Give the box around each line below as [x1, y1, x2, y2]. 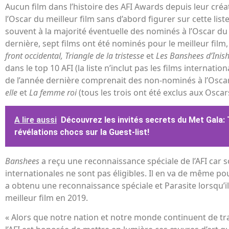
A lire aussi [14, 114, 57, 125]
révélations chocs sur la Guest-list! [14, 127, 149, 137]
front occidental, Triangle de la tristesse [5, 50, 146, 61]
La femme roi [29, 86, 79, 98]
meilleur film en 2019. [5, 192, 88, 203]
